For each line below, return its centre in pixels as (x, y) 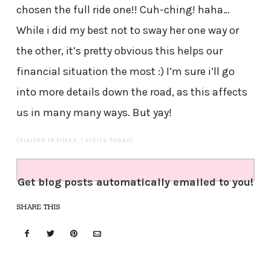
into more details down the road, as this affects (132, 92)
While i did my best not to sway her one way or (127, 31)
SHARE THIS (38, 207)
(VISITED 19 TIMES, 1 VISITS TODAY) (74, 141)
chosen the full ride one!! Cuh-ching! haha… (123, 10)
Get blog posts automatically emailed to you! (135, 182)
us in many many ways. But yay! (94, 113)
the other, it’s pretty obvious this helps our (119, 51)
